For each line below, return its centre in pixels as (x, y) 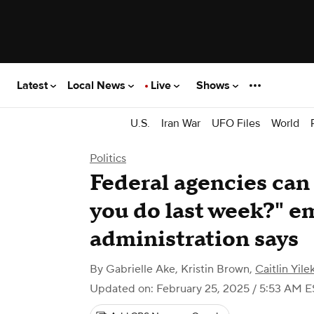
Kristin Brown (215, 269)
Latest (34, 85)
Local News (98, 85)
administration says (194, 239)
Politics (108, 158)
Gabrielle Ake (141, 269)
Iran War (181, 123)
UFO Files (236, 123)
